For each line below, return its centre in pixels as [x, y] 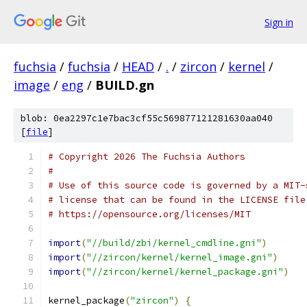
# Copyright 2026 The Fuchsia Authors [147, 157]
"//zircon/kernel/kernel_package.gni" [185, 272]
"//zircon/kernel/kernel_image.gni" [180, 257]
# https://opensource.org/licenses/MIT [149, 214]
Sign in [279, 22]
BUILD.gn [125, 85]
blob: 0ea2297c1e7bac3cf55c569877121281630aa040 [147, 118]
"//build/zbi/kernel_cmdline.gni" [174, 243]
